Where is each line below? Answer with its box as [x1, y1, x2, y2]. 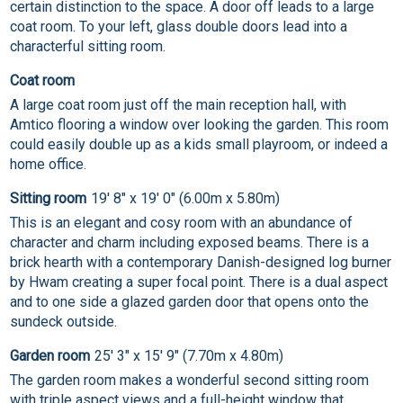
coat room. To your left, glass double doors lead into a [10, 18, 348, 36]
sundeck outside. [10, 313, 118, 331]
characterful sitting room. [10, 38, 166, 56]
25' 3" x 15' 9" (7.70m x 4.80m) [94, 347, 284, 365]
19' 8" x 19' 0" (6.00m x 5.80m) [91, 190, 281, 208]
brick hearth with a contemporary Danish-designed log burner [10, 254, 392, 272]
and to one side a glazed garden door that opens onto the [10, 293, 370, 311]
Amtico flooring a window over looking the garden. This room [10, 116, 390, 134]
